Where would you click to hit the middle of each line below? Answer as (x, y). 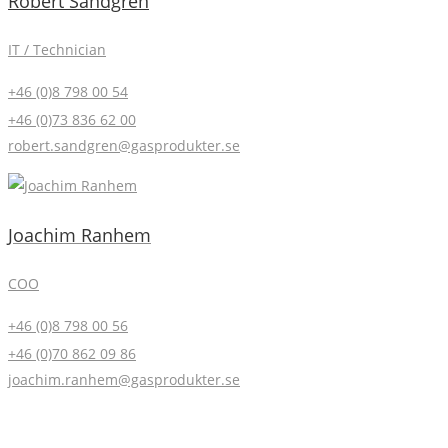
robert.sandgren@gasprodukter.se (124, 145)
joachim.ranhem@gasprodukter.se (124, 379)
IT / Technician (57, 49)
